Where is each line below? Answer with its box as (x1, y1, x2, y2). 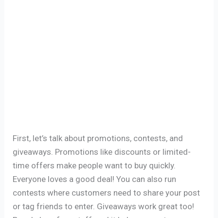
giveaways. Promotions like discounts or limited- (13, 147, 191, 157)
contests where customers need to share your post (13, 188, 200, 198)
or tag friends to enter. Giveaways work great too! (13, 201, 195, 212)
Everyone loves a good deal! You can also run (13, 174, 177, 184)
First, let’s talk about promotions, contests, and (13, 133, 183, 144)
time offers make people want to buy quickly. (13, 161, 176, 171)
